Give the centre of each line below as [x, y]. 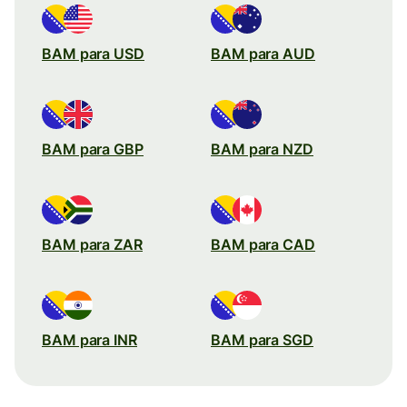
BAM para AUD [263, 53]
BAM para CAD [263, 244]
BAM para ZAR [92, 244]
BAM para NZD [262, 149]
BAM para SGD [262, 339]
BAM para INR [89, 339]
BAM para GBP [93, 149]
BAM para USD [93, 53]
